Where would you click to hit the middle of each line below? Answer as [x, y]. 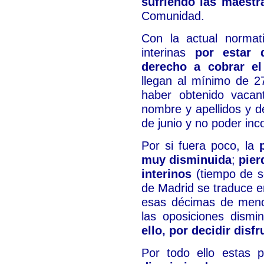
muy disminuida [187, 160]
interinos [166, 174]
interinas [168, 52]
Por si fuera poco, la [200, 146]
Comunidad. [173, 16]
